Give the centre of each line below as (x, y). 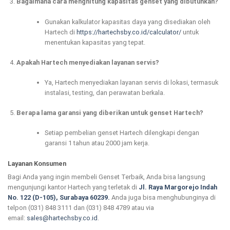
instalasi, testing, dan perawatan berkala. (104, 92)
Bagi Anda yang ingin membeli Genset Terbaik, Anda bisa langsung (107, 177)
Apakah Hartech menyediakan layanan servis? (88, 62)
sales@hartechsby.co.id (62, 218)
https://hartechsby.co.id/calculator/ (129, 32)
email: (17, 218)
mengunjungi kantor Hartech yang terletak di (73, 187)
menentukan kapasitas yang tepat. (95, 42)
